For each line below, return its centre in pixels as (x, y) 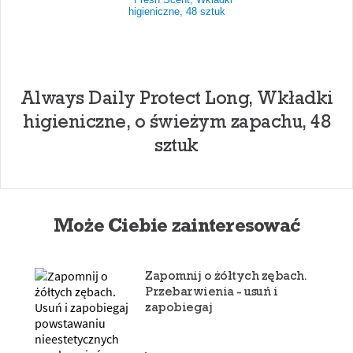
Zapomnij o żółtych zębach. (226, 275)
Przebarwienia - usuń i (211, 291)
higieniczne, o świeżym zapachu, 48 (176, 121)
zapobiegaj (178, 307)
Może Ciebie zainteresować (176, 225)
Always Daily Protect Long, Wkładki (176, 97)
